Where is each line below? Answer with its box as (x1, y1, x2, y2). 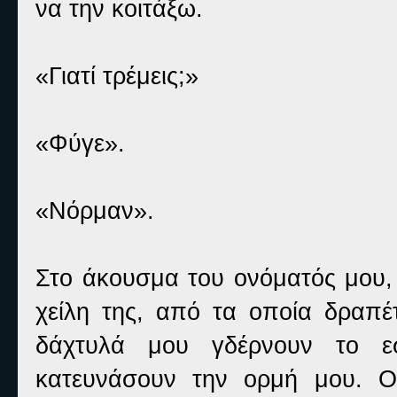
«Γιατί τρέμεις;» (35, 62, 198, 90)
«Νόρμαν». (35, 197, 154, 224)
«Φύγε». (35, 129, 125, 157)
